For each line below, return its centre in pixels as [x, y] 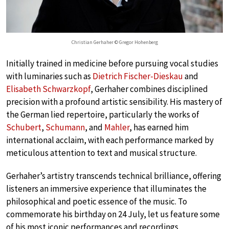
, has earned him [159, 127]
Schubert [24, 127]
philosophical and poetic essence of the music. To [97, 201]
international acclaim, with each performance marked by [110, 140]
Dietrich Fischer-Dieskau [138, 76]
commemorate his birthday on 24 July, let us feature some [113, 214]
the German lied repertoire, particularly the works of [103, 114]
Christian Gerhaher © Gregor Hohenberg [114, 42]
